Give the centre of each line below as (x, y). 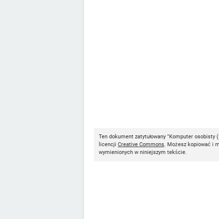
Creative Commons (141, 144)
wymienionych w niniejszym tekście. (143, 152)
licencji (108, 144)
